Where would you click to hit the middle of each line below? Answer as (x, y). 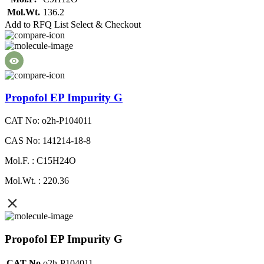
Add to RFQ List (37, 24)
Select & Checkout (106, 24)
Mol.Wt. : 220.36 (37, 180)
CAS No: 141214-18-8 (48, 140)
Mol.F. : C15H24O (40, 160)
